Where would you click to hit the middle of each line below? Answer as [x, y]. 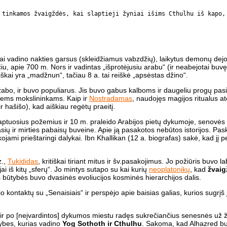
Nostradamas [111, 98]
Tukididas [23, 161]
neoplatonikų [170, 169]
